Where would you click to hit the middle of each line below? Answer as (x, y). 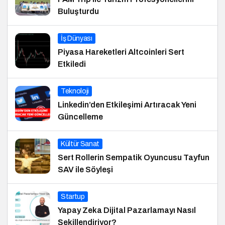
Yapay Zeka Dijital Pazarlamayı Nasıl (127, 210)
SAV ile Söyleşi (85, 170)
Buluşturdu (78, 12)
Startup (73, 197)
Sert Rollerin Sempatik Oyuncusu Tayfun (134, 158)
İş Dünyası (77, 39)
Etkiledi (72, 64)
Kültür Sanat (80, 144)
